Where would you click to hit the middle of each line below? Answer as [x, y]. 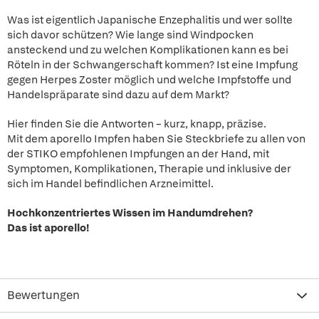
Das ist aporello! [48, 228]
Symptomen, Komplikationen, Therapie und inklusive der [149, 169]
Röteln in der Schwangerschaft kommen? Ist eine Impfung [152, 65]
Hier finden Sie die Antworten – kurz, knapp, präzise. [137, 124]
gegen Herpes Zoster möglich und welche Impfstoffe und [149, 80]
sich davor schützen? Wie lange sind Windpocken [130, 35]
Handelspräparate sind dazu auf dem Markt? [118, 95]
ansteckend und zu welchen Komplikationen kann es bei [148, 50]
